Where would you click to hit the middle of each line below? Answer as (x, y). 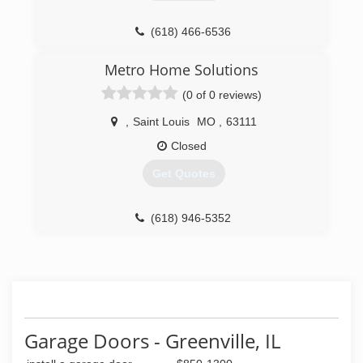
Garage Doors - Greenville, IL (152, 341)
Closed (188, 146)
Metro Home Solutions (181, 70)
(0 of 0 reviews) (222, 95)
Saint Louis (161, 122)
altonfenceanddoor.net (189, 56)
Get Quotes (184, 174)
